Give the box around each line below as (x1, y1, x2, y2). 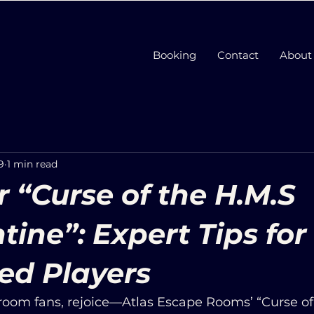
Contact (217, 48, 259, 62)
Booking (153, 48, 196, 62)
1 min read (7, 157, 57, 170)
